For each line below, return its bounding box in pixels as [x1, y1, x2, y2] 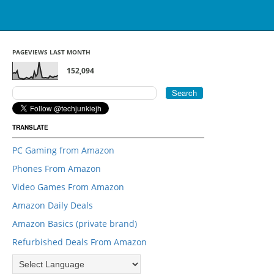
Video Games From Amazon [12, 181, 124, 193]
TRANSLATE [12, 123, 48, 131]
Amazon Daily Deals [12, 199, 93, 211]
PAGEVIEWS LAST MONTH [12, 48, 91, 56]
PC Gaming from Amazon [12, 144, 114, 156]
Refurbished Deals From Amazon [12, 236, 147, 248]
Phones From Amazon [12, 163, 101, 174]
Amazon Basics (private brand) [12, 218, 137, 229]
